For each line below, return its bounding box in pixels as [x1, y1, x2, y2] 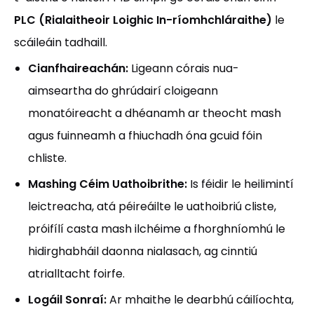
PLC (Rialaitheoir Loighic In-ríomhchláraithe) [14, 12, 275, 28]
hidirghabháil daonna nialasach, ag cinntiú [28, 243, 257, 259]
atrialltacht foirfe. [28, 266, 125, 282]
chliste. [28, 150, 67, 166]
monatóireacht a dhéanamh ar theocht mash [28, 105, 281, 121]
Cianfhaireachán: [28, 60, 131, 76]
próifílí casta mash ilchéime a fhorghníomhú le [28, 221, 285, 237]
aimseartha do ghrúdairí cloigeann [28, 83, 218, 99]
